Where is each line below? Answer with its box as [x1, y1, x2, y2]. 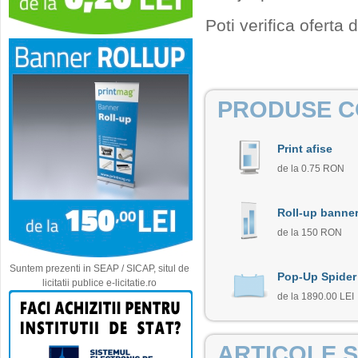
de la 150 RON [277, 227, 342, 239]
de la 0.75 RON [277, 163, 344, 175]
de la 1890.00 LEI [277, 291, 354, 303]
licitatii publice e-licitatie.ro [42, 277, 157, 289]
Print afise [277, 142, 332, 155]
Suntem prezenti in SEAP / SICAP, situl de [9, 263, 189, 275]
